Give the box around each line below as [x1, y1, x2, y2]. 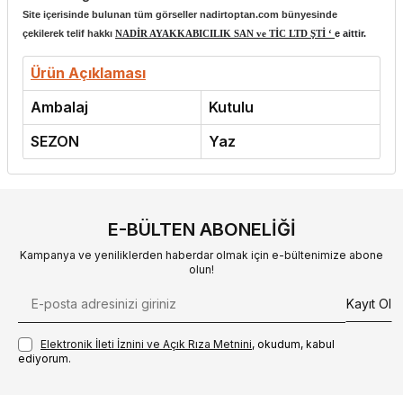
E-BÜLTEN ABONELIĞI [107, 218, 296, 240]
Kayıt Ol [346, 295, 391, 311]
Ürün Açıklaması [31, 63, 146, 82]
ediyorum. [18, 352, 71, 366]
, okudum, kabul [252, 336, 335, 351]
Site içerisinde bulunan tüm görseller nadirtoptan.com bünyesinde [22, 8, 337, 20]
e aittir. [335, 27, 366, 39]
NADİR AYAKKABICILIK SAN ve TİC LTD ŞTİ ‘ [115, 27, 335, 39]
